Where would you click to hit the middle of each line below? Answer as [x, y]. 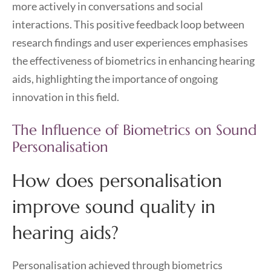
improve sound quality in [114, 207]
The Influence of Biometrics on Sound [135, 130]
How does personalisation [117, 181]
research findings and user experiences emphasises [130, 42]
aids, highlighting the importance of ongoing [115, 79]
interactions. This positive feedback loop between [128, 24]
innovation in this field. [66, 97]
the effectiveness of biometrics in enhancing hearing [133, 60]
